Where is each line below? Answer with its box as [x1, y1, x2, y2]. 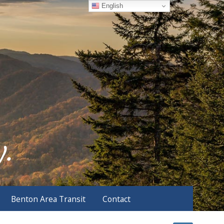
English [99, 1, 123, 9]
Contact [102, 193, 130, 204]
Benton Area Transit [11, 193, 85, 204]
